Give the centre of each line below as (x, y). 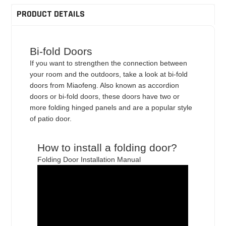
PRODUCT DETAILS (51, 14)
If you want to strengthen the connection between (109, 63)
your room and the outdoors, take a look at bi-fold (109, 74)
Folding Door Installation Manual (89, 159)
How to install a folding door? (107, 147)
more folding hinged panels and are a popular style (111, 107)
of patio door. (51, 118)
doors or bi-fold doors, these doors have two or (105, 96)
